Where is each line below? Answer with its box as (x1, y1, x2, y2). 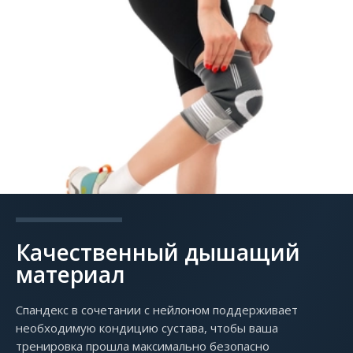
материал (16, 258, 125, 289)
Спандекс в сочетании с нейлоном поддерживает (16, 301, 298, 318)
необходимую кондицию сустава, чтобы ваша (16, 319, 278, 336)
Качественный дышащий (16, 236, 300, 267)
